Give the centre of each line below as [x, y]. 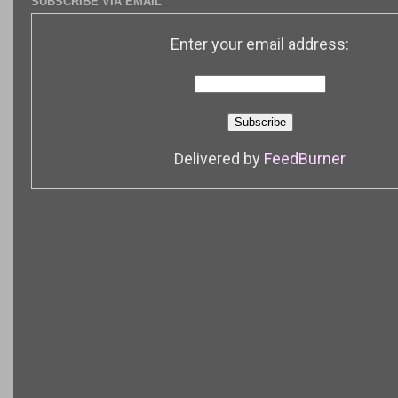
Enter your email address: [260, 44]
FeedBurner [305, 159]
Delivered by [219, 159]
